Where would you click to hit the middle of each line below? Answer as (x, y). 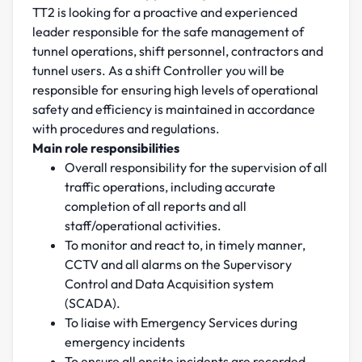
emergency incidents (125, 342)
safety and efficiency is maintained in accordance (174, 109)
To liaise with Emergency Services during (181, 323)
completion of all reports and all (156, 206)
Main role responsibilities (106, 148)
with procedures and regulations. (126, 129)
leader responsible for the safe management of (168, 32)
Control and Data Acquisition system (169, 284)
